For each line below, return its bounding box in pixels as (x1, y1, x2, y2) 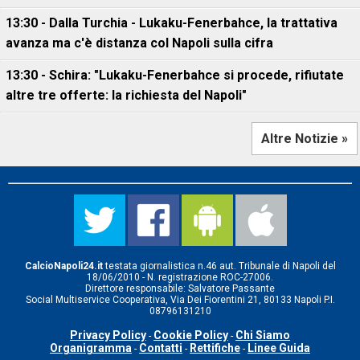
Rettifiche (190, 342, 240, 354)
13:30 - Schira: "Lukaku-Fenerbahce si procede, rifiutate (6, 67, 344, 83)
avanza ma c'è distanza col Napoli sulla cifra (6, 35, 273, 51)
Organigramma (50, 342, 132, 354)
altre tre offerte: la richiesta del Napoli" (6, 88, 247, 103)
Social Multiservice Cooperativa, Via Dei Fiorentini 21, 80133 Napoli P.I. (25, 294, 335, 305)
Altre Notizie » (261, 131, 348, 146)
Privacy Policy (70, 329, 146, 342)
